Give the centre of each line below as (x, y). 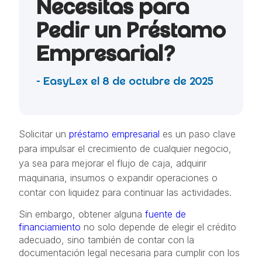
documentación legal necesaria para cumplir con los (129, 253)
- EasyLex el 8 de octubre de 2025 (125, 82)
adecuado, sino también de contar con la (106, 240)
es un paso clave (198, 134)
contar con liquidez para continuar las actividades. (125, 192)
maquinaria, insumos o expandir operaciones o (118, 178)
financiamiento (50, 227)
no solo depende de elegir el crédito (158, 227)
